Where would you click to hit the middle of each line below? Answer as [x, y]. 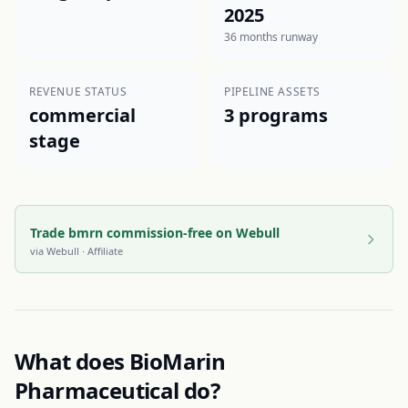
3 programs [276, 115]
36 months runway [271, 37]
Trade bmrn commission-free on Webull [155, 233]
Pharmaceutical [97, 390]
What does [72, 361]
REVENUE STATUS [78, 92]
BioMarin [178, 361]
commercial [82, 115]
